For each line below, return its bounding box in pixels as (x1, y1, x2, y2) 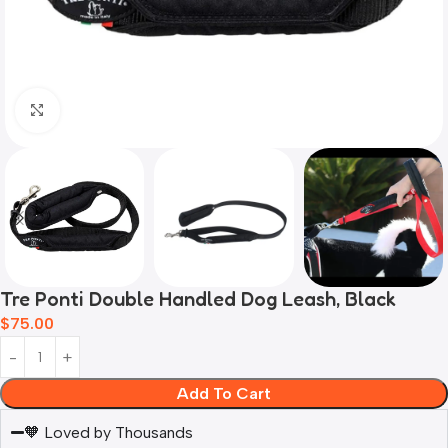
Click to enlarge (59, 101, 171, 120)
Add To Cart (177, 384, 271, 404)
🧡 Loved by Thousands (24, 423, 194, 443)
